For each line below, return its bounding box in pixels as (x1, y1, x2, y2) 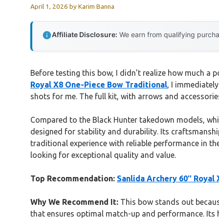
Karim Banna (78, 2, 114, 10)
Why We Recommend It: (30, 197, 118, 206)
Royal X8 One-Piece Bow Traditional (30, 80, 167, 89)
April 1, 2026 (30, 2, 68, 10)
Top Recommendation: (30, 174, 115, 183)
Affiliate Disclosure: (52, 30, 117, 39)
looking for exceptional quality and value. (30, 150, 176, 159)
